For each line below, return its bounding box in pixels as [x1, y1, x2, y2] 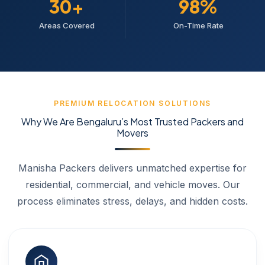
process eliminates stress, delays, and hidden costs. [17, 195, 248, 207]
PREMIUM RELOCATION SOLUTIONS [53, 98, 212, 108]
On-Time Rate [173, 20, 224, 30]
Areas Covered [38, 20, 95, 30]
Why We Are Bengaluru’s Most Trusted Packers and [21, 115, 244, 128]
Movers [117, 126, 148, 139]
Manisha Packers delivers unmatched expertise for [18, 161, 247, 174]
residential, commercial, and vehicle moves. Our [25, 178, 240, 190]
